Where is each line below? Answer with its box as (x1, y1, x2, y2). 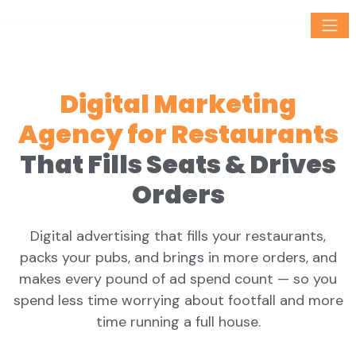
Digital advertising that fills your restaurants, (30, 226, 326, 246)
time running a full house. (95, 312, 261, 331)
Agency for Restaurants (17, 116, 339, 152)
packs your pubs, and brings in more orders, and (19, 248, 337, 267)
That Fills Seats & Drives (20, 146, 336, 182)
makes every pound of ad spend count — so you (19, 269, 337, 288)
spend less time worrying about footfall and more (13, 291, 343, 310)
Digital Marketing (60, 86, 296, 122)
